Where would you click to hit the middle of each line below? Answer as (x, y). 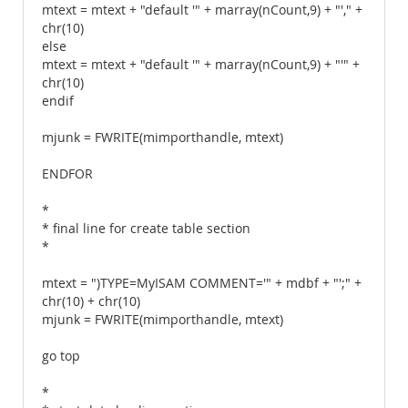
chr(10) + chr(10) (91, 301)
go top (61, 356)
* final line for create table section (146, 229)
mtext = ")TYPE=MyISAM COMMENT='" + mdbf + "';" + (202, 283)
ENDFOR (67, 174)
